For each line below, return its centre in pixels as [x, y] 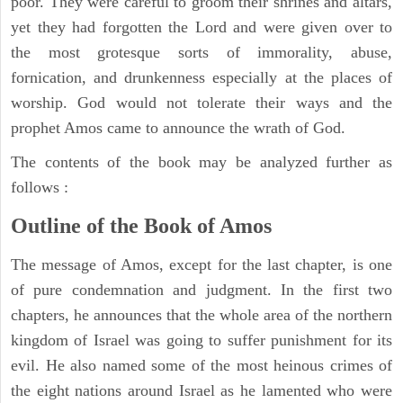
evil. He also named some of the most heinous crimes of [201, 365]
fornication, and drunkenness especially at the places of [201, 77]
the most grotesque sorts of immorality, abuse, [201, 52]
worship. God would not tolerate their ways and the [201, 102]
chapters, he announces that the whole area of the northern [201, 314]
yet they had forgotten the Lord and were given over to [201, 27]
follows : [40, 187]
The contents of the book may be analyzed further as [201, 161]
